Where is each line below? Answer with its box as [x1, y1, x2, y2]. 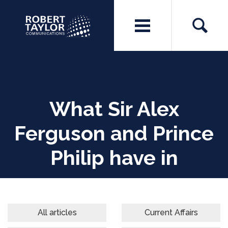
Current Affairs [144, 208, 198, 217]
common [71, 170, 157, 194]
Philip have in [50, 146, 178, 169]
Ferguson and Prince [14, 121, 214, 145]
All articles [37, 208, 77, 217]
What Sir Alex [49, 97, 179, 121]
